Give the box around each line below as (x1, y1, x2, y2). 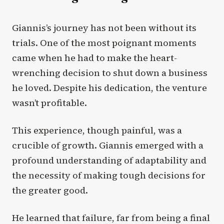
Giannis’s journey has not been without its (12, 21, 196, 34)
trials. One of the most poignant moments (12, 36, 196, 49)
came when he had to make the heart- (12, 51, 177, 64)
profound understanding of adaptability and (12, 154, 206, 167)
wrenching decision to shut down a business (12, 66, 207, 79)
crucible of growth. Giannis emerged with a (12, 139, 203, 152)
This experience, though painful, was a (12, 124, 182, 137)
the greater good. (12, 184, 88, 197)
